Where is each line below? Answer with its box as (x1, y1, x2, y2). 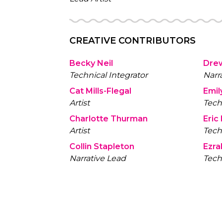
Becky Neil (69, 58, 113, 68)
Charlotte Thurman (69, 114, 148, 123)
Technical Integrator (69, 70, 148, 80)
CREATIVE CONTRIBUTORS (69, 35, 196, 46)
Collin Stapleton (69, 142, 135, 151)
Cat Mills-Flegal (69, 86, 132, 96)
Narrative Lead (69, 154, 126, 163)
